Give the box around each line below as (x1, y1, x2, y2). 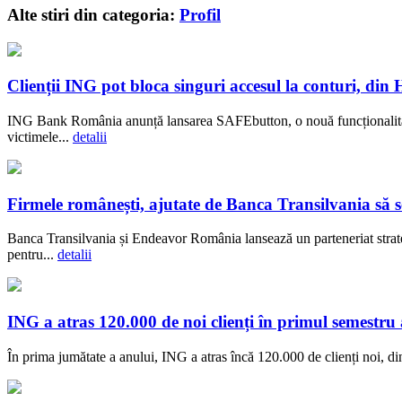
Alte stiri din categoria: (7, 4, 179, 24)
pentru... (7, 247, 57, 263)
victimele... (7, 129, 73, 145)
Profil (179, 4, 221, 24)
